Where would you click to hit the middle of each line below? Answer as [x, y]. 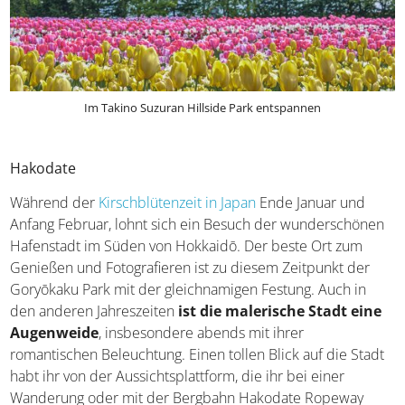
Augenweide [55, 333]
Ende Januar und [311, 203]
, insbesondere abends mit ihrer [202, 333]
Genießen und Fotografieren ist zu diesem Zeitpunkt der [190, 268]
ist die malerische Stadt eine [280, 311]
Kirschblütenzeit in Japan [178, 203]
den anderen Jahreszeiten [94, 311]
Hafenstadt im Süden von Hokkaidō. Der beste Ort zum [187, 246]
